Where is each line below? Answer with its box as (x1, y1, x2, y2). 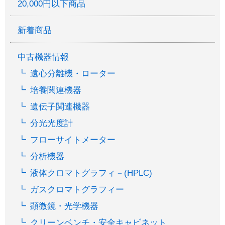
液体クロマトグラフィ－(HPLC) (30, 168, 153, 178)
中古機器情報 (18, 52, 69, 62)
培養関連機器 (30, 85, 82, 95)
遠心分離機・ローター (30, 68, 116, 78)
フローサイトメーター (30, 135, 116, 145)
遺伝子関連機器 (30, 101, 90, 111)
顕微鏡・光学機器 (30, 201, 99, 211)
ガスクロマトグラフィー (30, 184, 125, 194)
